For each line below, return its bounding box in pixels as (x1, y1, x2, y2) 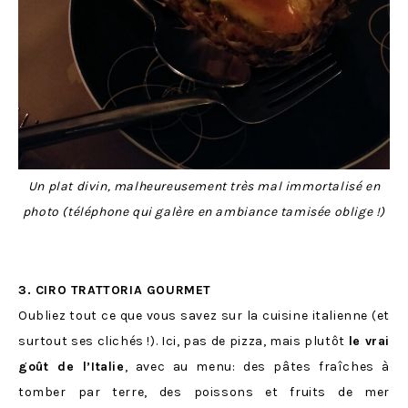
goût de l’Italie (18, 359, 125, 375)
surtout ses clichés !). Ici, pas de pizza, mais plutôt (18, 333, 349, 350)
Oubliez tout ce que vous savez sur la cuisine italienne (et (18, 308, 390, 324)
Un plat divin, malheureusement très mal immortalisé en (27, 178, 381, 195)
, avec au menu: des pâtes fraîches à (124, 359, 390, 375)
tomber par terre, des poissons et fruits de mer (18, 384, 390, 401)
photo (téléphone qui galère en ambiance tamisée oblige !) (22, 204, 386, 220)
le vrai (348, 333, 390, 350)
